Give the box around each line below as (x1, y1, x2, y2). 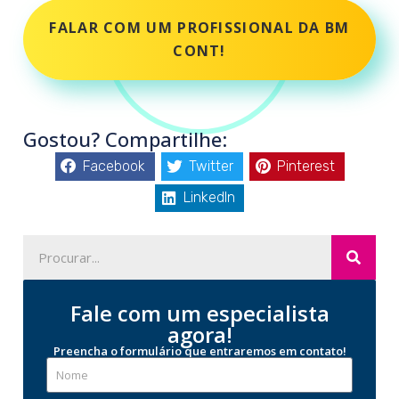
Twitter (189, 157, 233, 175)
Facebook (83, 157, 145, 175)
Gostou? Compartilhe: (23, 126, 227, 152)
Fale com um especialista (69, 298, 330, 328)
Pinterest (277, 157, 335, 175)
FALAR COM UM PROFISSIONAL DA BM (49, 18, 350, 37)
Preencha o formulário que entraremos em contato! (53, 343, 346, 359)
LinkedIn (183, 189, 235, 207)
